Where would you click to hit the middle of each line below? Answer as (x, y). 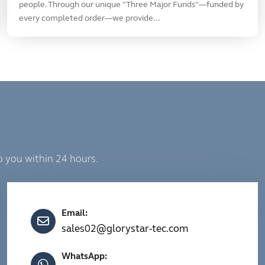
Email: (75, 213)
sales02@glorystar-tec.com (125, 228)
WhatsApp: (84, 256)
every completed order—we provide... (89, 18)
